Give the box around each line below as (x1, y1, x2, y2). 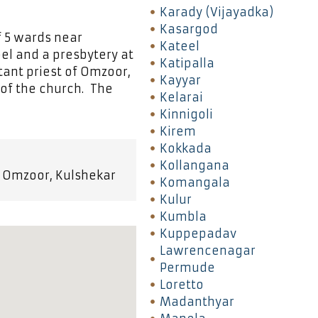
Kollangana (159, 158, 229, 172)
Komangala (159, 175, 230, 190)
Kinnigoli (159, 106, 213, 121)
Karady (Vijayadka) (159, 4, 274, 19)
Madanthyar (159, 294, 234, 309)
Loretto (159, 277, 204, 292)
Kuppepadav (159, 226, 236, 241)
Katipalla (159, 55, 214, 70)
